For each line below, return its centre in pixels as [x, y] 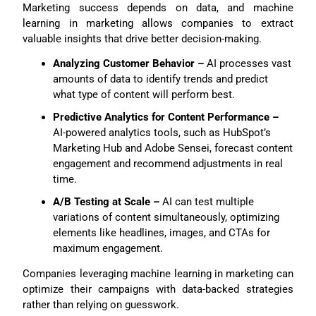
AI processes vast [247, 64]
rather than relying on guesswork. [101, 305]
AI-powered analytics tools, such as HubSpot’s [162, 133]
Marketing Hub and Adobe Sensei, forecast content [172, 148]
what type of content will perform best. [144, 95]
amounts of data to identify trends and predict [160, 79]
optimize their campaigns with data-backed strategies [158, 290]
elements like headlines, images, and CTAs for [161, 233]
